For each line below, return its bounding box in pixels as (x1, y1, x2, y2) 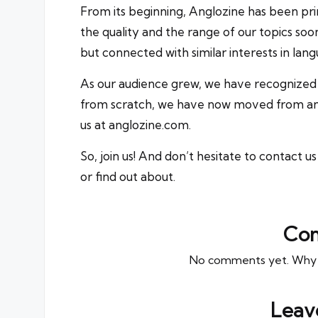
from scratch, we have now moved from (80, 97, 307, 112)
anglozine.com (109, 117, 189, 133)
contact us (259, 148, 317, 164)
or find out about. (80, 169, 175, 185)
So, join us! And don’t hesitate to (80, 148, 259, 164)
